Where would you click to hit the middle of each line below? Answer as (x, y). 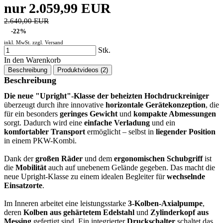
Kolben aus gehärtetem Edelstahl (79, 213)
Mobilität (31, 168)
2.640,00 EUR (26, 21)
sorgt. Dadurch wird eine (44, 123)
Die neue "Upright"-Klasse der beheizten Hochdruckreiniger (107, 96)
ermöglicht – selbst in (120, 132)
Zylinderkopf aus (179, 213)
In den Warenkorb (32, 60)
